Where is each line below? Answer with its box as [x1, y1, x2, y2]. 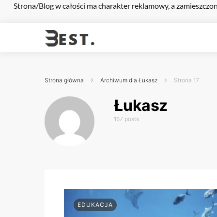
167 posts [114, 115, 139, 123]
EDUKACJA [77, 201, 113, 209]
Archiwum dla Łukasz [100, 77, 157, 84]
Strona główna [45, 77, 84, 84]
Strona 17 [174, 77, 199, 84]
